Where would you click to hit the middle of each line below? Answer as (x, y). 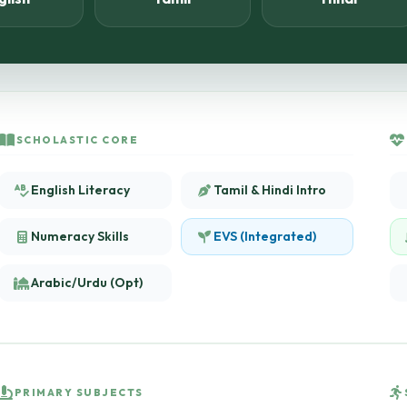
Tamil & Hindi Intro (269, 190)
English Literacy (80, 190)
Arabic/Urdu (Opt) (87, 283)
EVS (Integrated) (264, 236)
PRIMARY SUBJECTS (79, 392)
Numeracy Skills (80, 236)
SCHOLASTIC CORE (77, 139)
